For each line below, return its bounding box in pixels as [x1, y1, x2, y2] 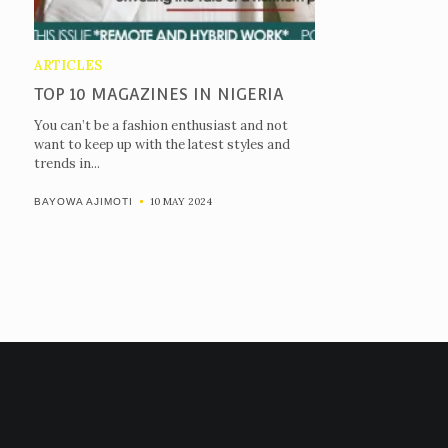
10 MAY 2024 [149, 195, 212, 208]
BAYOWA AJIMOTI [33, 196, 133, 207]
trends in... [33, 155, 100, 172]
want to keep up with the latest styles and [33, 136, 290, 153]
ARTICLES [33, 57, 102, 74]
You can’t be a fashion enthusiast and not [33, 117, 288, 134]
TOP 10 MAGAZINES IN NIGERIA [33, 85, 284, 104]
